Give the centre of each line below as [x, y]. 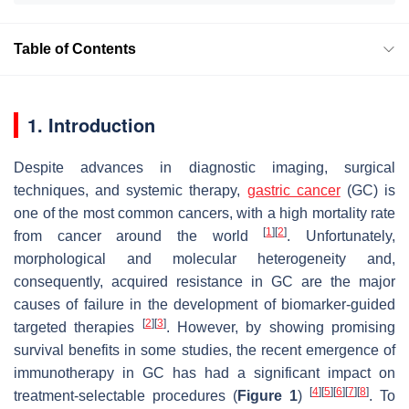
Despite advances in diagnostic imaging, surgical [204, 167]
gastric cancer [294, 190]
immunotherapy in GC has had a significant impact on [204, 372]
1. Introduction [91, 124]
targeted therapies [78, 327]
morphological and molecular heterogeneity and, [204, 258]
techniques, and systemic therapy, [131, 190]
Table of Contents [75, 48]
